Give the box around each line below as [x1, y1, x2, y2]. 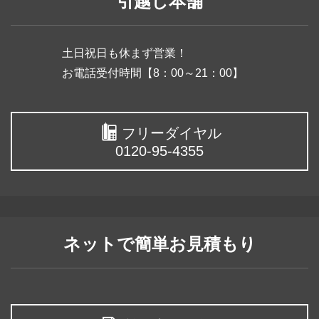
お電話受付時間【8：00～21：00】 [61, 66, 244, 79]
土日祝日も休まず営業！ [61, 46, 187, 59]
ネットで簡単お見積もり [63, 234, 256, 253]
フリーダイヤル [121, 125, 221, 141]
